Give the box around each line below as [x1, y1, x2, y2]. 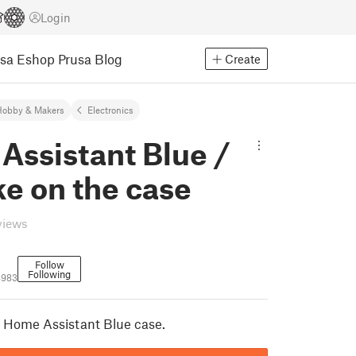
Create [225, 52, 261, 66]
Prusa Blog [58, 50, 122, 67]
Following [28, 268, 71, 281]
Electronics [87, 104, 133, 115]
